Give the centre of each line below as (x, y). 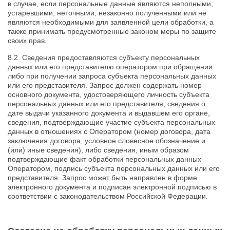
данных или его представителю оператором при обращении (110, 67)
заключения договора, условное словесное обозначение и (107, 141)
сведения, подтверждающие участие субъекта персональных (111, 122)
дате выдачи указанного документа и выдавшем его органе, (109, 113)
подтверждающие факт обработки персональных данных (104, 159)
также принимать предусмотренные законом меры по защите (112, 31)
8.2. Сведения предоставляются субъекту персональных (104, 57)
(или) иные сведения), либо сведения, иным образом (98, 150)
